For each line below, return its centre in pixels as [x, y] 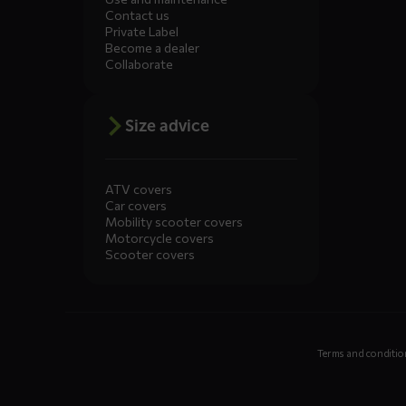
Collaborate [139, 64]
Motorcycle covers [159, 238]
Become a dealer [152, 48]
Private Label [142, 32]
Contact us [137, 15]
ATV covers [139, 189]
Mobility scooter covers [174, 222]
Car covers [136, 206]
